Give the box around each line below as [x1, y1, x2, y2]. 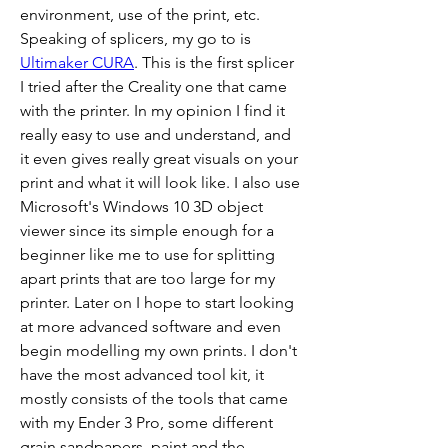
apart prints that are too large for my [20, 269, 275, 289]
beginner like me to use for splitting [20, 245, 275, 265]
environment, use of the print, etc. [20, 5, 260, 25]
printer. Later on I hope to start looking [20, 293, 294, 313]
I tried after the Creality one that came [20, 77, 287, 97]
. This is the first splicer [134, 53, 294, 73]
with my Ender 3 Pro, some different [20, 413, 273, 433]
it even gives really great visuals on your [20, 149, 298, 169]
